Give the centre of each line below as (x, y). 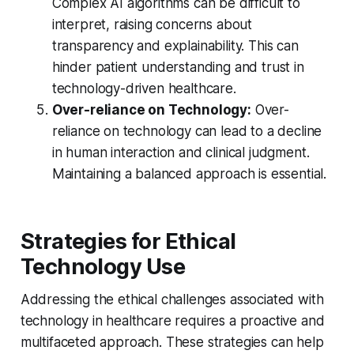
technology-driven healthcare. (144, 89)
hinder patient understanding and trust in (178, 68)
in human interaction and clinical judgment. (181, 153)
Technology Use (103, 267)
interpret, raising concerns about (152, 25)
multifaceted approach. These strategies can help (172, 343)
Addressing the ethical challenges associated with (172, 300)
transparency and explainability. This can (175, 46)
